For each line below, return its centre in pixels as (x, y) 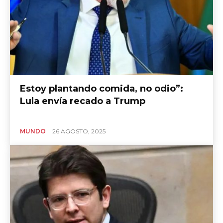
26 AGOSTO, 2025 (79, 131)
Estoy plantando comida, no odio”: (102, 88)
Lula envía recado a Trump (83, 101)
